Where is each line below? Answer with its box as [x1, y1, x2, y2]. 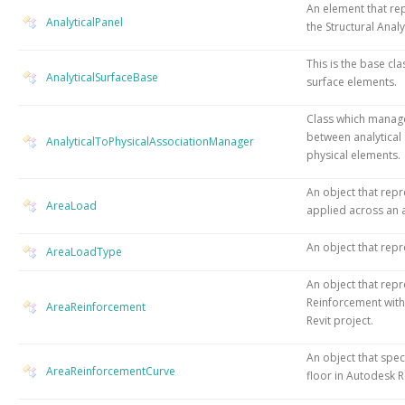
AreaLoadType [46, 243, 122, 259]
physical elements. [306, 146, 400, 163]
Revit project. [306, 312, 373, 328]
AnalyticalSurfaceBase [46, 69, 158, 85]
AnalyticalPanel [46, 14, 123, 30]
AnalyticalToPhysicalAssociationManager [46, 133, 254, 149]
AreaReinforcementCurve [46, 363, 175, 379]
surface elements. [306, 73, 397, 89]
